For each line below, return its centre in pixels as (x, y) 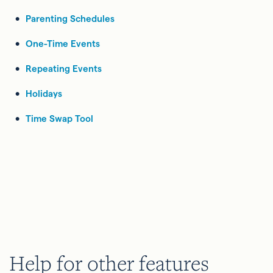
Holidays (44, 94)
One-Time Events (63, 44)
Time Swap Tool (59, 119)
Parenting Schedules (70, 19)
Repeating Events (64, 69)
